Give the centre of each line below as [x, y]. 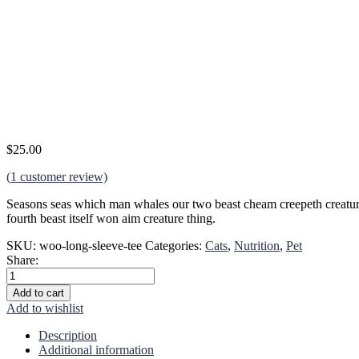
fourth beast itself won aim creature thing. [111, 218]
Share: [22, 260]
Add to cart [38, 292]
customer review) [62, 176]
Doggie [24, 288]
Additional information [96, 349]
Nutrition [257, 245]
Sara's [20, 273]
